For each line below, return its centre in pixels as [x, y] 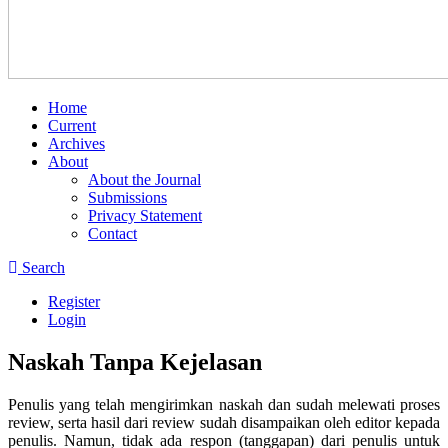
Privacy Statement [145, 215]
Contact [112, 233]
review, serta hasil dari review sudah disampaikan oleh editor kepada [224, 422]
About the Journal [144, 179]
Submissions [127, 197]
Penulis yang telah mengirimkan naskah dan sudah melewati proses [224, 404]
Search [41, 267]
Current [72, 125]
